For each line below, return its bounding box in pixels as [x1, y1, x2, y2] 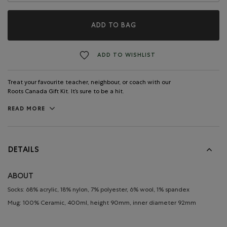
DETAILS [8, 145, 40, 155]
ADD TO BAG [91, 21, 136, 29]
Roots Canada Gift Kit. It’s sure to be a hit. [8, 89, 124, 96]
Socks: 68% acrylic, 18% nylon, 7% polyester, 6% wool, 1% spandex [8, 187, 190, 194]
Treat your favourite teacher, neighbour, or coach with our [8, 80, 171, 87]
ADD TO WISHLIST [97, 52, 156, 59]
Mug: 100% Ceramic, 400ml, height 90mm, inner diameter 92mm [8, 201, 196, 207]
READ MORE [8, 106, 45, 112]
